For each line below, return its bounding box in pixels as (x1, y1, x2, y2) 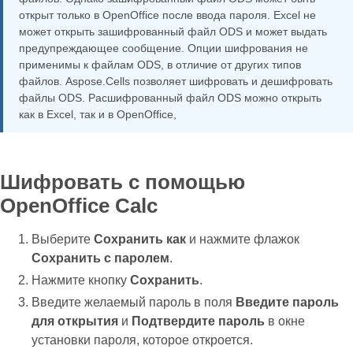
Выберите (32, 232, 94, 246)
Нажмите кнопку (32, 273, 130, 287)
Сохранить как (94, 232, 186, 246)
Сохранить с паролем (32, 251, 169, 265)
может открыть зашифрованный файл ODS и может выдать (19, 25, 327, 38)
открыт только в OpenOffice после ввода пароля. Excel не (19, 9, 316, 21)
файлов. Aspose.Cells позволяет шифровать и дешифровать (19, 75, 333, 87)
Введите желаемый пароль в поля (32, 295, 236, 309)
